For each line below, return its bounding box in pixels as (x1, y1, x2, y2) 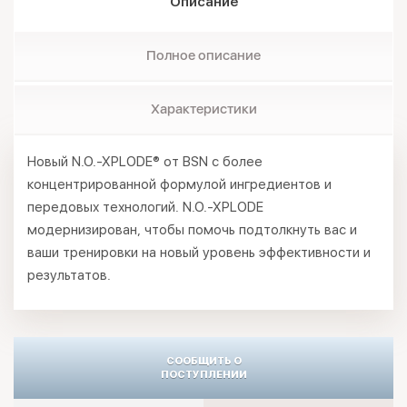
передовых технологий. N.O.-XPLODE (27, 199, 263, 215)
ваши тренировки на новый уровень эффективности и (27, 244, 371, 261)
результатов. (27, 267, 111, 283)
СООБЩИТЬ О (165, 355, 242, 367)
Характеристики (150, 101, 257, 117)
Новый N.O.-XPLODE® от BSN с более (27, 154, 263, 170)
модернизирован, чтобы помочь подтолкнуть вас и (27, 222, 357, 238)
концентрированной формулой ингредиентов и (27, 176, 332, 193)
